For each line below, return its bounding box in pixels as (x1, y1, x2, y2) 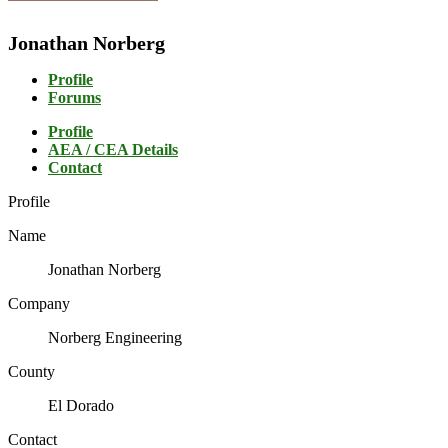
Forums (48, 89, 101, 107)
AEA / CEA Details (48, 141, 178, 159)
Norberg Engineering (48, 329, 182, 347)
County (8, 363, 55, 381)
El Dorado (48, 397, 114, 415)
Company (8, 295, 70, 313)
